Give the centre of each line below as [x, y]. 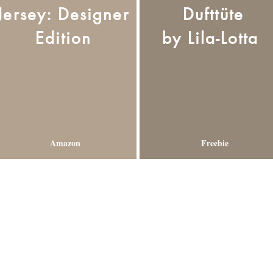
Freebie [213, 143]
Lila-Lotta [226, 39]
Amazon [63, 143]
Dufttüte [213, 15]
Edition [63, 39]
